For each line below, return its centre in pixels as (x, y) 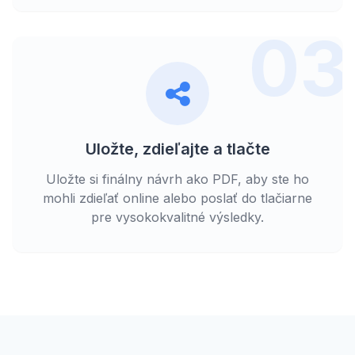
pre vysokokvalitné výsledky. (177, 217)
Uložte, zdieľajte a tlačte (177, 149)
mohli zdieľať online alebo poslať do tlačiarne (177, 198)
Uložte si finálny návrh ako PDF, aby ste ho (177, 179)
